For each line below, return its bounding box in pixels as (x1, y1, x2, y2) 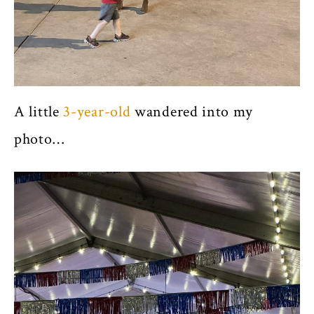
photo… (14, 128, 68, 149)
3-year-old (59, 101, 131, 122)
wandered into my (130, 101, 253, 122)
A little (14, 101, 60, 122)
